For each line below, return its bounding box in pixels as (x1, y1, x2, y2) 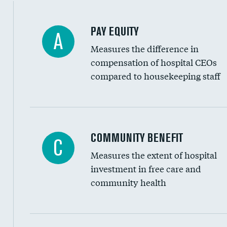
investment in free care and (90, 162, 201, 175)
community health (90, 176, 166, 188)
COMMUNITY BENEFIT (90, 131, 183, 144)
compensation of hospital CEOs (90, 56, 217, 68)
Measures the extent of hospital (90, 148, 217, 161)
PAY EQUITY (90, 24, 139, 38)
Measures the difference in (90, 42, 199, 55)
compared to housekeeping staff (90, 69, 220, 82)
